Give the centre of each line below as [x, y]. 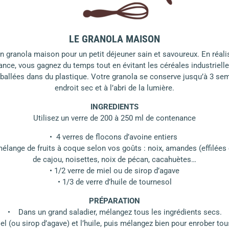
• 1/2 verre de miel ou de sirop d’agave [114, 171]
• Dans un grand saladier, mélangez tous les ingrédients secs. [114, 212]
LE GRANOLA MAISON [114, 39]
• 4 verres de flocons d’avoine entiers [114, 137]
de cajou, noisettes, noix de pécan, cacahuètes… [114, 160]
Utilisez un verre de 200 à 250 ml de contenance [114, 118]
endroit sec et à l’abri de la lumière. [114, 88]
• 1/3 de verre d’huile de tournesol [114, 182]
